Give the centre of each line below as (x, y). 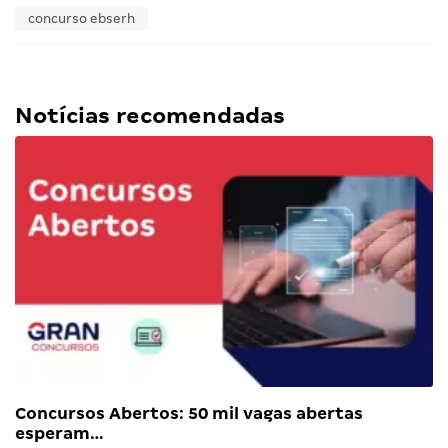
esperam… (59, 434)
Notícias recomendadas (150, 116)
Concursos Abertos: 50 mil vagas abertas (189, 414)
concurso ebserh (81, 19)
